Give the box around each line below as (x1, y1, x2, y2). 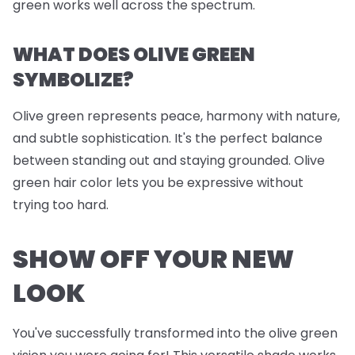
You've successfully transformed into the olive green (13, 324, 338, 343)
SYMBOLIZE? (13, 67, 134, 94)
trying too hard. (13, 196, 109, 215)
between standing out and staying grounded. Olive (13, 151, 325, 170)
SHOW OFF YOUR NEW (13, 241, 294, 277)
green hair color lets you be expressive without (13, 174, 303, 193)
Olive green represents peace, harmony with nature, (13, 107, 340, 126)
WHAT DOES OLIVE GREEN (13, 41, 255, 68)
